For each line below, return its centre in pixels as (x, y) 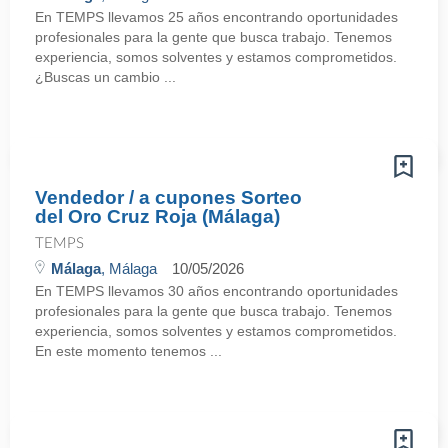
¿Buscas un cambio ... (105, 77)
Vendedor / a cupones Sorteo (168, 197)
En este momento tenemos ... (128, 351)
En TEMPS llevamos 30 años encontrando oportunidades (216, 291)
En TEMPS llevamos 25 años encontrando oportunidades (216, 17)
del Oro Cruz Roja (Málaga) (157, 216)
